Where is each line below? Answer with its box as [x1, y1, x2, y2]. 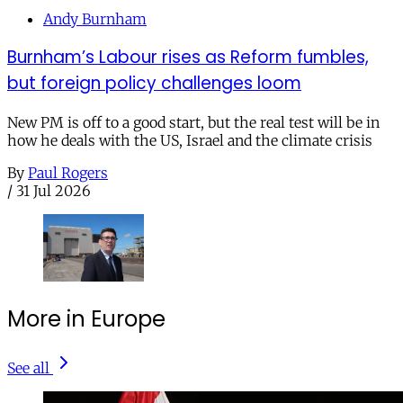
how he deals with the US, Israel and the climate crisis [7, 131, 372, 150]
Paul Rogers [28, 164, 108, 183]
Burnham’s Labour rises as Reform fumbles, [7, 45, 369, 70]
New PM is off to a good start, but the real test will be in [7, 113, 380, 132]
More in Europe [7, 303, 166, 334]
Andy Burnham [43, 9, 147, 28]
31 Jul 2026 [16, 182, 91, 201]
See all [7, 359, 49, 378]
